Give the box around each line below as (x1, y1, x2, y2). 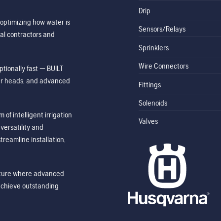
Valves (138, 116, 158, 126)
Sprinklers (138, 42, 169, 52)
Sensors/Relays (138, 24, 185, 34)
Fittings (138, 79, 161, 89)
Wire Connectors (138, 61, 188, 71)
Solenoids (138, 98, 167, 108)
